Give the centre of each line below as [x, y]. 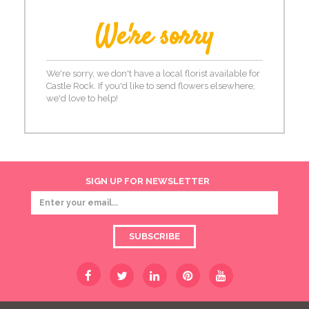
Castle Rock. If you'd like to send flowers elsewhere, [151, 86]
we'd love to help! [82, 98]
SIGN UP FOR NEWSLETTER [148, 181]
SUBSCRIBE [154, 236]
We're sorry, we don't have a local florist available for [153, 73]
